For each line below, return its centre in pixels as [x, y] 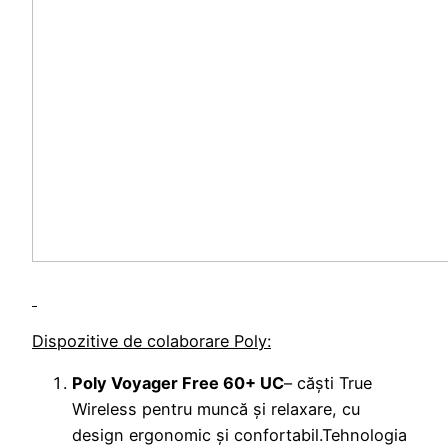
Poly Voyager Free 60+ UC [178, 383]
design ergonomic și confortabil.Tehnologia [239, 435]
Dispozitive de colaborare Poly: [151, 341]
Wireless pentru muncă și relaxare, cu [216, 409]
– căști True [328, 383]
